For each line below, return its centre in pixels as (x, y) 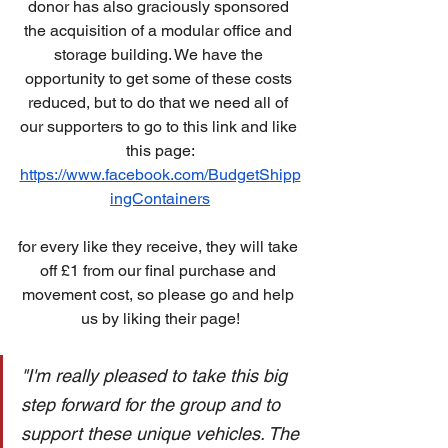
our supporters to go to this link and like (160, 127)
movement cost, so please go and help (160, 295)
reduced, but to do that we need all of (160, 103)
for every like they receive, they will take (160, 247)
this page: (160, 151)
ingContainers (160, 199)
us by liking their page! (160, 319)
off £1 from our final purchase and (160, 271)
